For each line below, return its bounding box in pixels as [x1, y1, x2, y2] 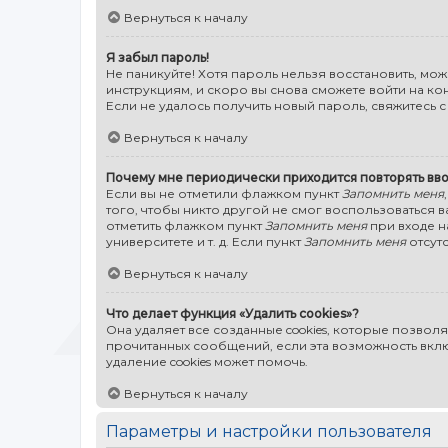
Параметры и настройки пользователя [106, 421, 432, 441]
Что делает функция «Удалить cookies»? [106, 305, 359, 321]
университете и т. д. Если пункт [106, 233, 304, 249]
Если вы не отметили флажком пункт [106, 185, 342, 201]
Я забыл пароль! [106, 49, 209, 65]
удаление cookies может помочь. [106, 353, 308, 369]
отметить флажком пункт [106, 217, 265, 233]
